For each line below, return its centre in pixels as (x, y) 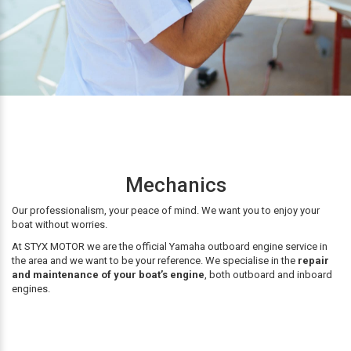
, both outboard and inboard (268, 275)
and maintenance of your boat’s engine (108, 275)
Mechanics (175, 185)
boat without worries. (60, 224)
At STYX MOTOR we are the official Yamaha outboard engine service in (170, 246)
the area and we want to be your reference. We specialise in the (155, 261)
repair (313, 261)
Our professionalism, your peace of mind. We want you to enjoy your (166, 210)
